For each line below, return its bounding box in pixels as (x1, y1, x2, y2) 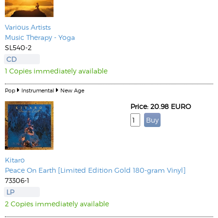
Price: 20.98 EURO (130, 102, 191, 110)
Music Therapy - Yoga (5, 33, 75, 41)
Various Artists (5, 23, 51, 31)
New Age (60, 87, 84, 93)
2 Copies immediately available (5, 200, 109, 208)
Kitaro (5, 156, 25, 164)
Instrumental (21, 87, 54, 93)
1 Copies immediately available (5, 67, 108, 75)
